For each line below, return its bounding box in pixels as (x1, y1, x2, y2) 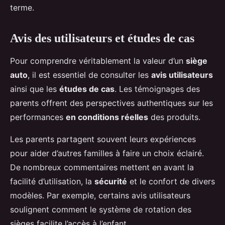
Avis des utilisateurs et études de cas (10, 31, 194, 45)
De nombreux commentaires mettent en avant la (10, 162, 194, 172)
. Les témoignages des (115, 83, 200, 94)
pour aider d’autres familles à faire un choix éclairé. (10, 148, 204, 158)
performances (10, 111, 66, 122)
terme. (10, 2, 34, 13)
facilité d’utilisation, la (10, 176, 94, 186)
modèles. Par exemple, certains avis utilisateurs (10, 190, 190, 200)
